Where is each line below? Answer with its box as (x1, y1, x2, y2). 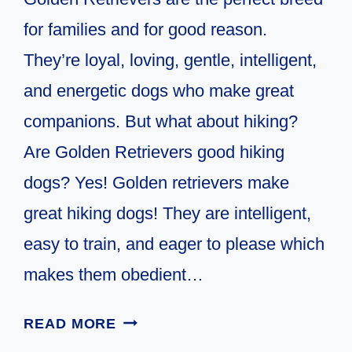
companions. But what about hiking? (24, 111, 299, 131)
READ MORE (24, 315, 117, 332)
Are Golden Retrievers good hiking (24, 141, 285, 162)
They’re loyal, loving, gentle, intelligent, (24, 49, 317, 70)
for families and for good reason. (24, 19, 268, 39)
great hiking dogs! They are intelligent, (24, 203, 312, 223)
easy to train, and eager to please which (24, 233, 325, 254)
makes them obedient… (24, 264, 204, 284)
